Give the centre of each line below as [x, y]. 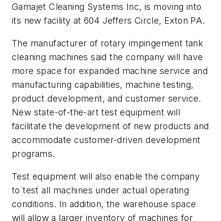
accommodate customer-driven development [106, 140]
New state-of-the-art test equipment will [96, 112]
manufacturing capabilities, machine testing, [103, 84]
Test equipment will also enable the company [106, 176]
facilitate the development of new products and [110, 126]
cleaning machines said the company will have [108, 57]
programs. [34, 153]
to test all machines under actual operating [101, 190]
